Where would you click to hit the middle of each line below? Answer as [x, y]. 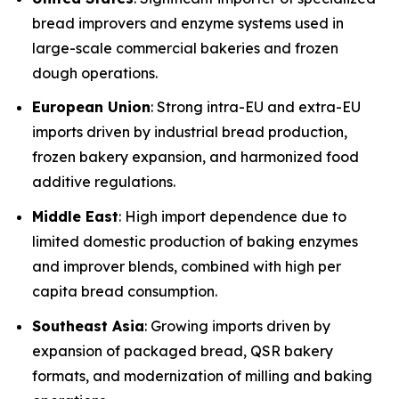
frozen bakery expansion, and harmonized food [195, 157]
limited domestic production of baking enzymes [195, 242]
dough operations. [95, 73]
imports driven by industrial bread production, [190, 132]
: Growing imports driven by [237, 326]
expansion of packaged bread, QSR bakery [183, 350]
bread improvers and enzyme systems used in [188, 23]
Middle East [75, 217]
